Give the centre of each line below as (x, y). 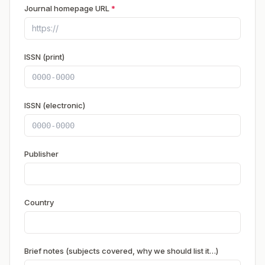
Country (39, 202)
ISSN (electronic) (55, 105)
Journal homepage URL (68, 8)
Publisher (41, 154)
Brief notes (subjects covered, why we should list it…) (121, 251)
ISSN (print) (44, 57)
